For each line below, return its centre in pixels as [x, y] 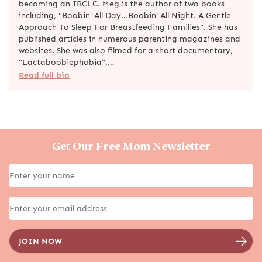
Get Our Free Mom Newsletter [131, 146]
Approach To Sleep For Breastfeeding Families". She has [128, 27]
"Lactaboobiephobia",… [66, 62]
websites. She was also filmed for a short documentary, [126, 50]
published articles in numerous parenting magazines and [130, 38]
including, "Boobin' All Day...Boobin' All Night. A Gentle [125, 15]
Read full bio [44, 75]
